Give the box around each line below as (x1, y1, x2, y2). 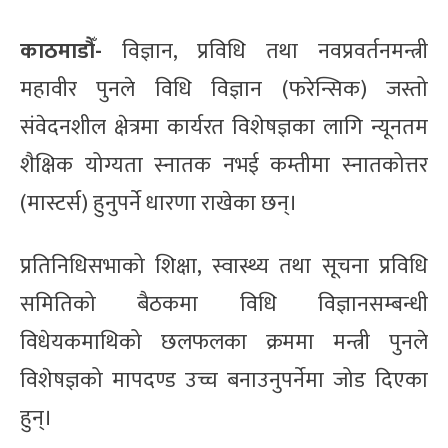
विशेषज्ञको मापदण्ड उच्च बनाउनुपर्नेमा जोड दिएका (20, 361, 428, 399)
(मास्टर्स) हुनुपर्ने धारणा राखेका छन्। (20, 184, 298, 222)
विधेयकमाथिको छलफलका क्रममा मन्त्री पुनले (20, 323, 428, 361)
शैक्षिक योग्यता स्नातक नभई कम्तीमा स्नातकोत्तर (20, 146, 428, 184)
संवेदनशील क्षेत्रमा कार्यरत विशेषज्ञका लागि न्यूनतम (20, 108, 428, 146)
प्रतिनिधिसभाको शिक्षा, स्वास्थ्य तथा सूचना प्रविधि (20, 247, 428, 285)
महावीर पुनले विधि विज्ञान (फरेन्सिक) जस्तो (20, 70, 428, 108)
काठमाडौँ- (20, 32, 122, 70)
